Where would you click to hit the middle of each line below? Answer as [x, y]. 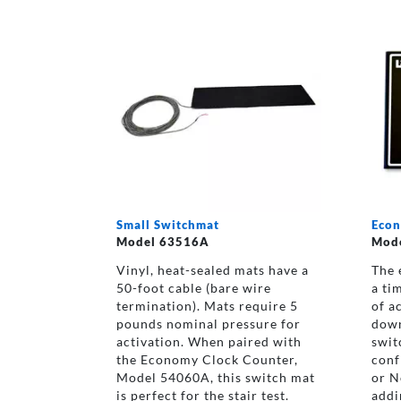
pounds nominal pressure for [208, 323]
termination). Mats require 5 [207, 305]
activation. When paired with [209, 341]
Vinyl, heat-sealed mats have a [212, 269]
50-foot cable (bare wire [193, 287]
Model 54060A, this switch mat [215, 377]
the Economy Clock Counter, [207, 359]
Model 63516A [162, 241]
